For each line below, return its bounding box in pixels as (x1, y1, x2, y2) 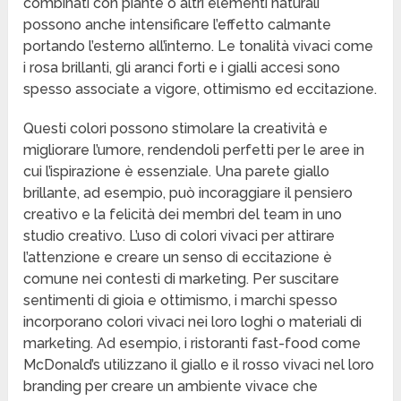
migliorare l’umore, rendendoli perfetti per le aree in (23, 141, 365, 159)
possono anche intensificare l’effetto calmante (23, 16, 332, 34)
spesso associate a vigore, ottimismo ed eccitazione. (23, 81, 378, 98)
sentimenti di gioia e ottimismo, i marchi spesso (23, 292, 338, 310)
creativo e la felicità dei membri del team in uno (23, 206, 343, 224)
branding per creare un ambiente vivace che (23, 378, 319, 396)
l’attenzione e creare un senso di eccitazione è (23, 249, 333, 267)
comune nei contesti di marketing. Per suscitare (23, 270, 340, 288)
